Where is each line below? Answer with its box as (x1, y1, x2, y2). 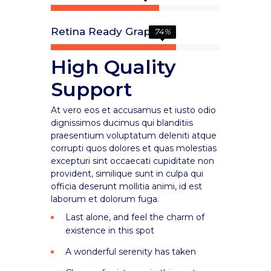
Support (51, 77, 132, 101)
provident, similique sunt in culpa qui (51, 168, 203, 179)
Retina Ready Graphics (51, 25, 172, 38)
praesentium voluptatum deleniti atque (51, 130, 217, 141)
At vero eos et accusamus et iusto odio (51, 105, 216, 116)
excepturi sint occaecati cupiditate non (51, 155, 214, 166)
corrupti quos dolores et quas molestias (51, 143, 217, 154)
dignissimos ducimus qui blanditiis (51, 117, 193, 128)
